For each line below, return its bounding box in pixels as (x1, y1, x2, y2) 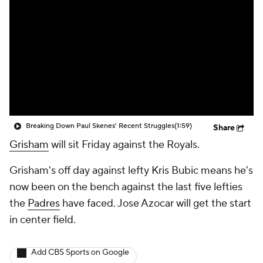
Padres (28, 197, 60, 210)
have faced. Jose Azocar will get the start (60, 197, 251, 210)
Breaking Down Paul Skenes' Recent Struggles (26, 122, 174, 130)
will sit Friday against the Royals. (49, 138, 200, 151)
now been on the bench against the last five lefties (9, 180, 242, 194)
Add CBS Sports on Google (31, 247, 129, 258)
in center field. (9, 213, 76, 227)
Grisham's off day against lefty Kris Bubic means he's (9, 164, 253, 177)
